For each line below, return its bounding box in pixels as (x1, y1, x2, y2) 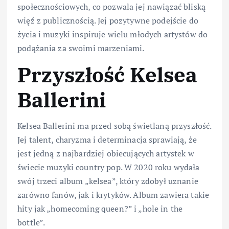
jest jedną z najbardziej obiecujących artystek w (17, 147, 194, 159)
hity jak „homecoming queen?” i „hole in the (17, 202, 183, 214)
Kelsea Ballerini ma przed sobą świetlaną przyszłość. (17, 120, 212, 131)
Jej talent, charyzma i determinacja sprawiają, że (17, 133, 197, 145)
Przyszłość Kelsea (17, 61, 198, 88)
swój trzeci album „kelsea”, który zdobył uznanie (17, 175, 198, 187)
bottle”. (17, 216, 45, 228)
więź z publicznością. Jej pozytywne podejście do (17, 15, 198, 27)
